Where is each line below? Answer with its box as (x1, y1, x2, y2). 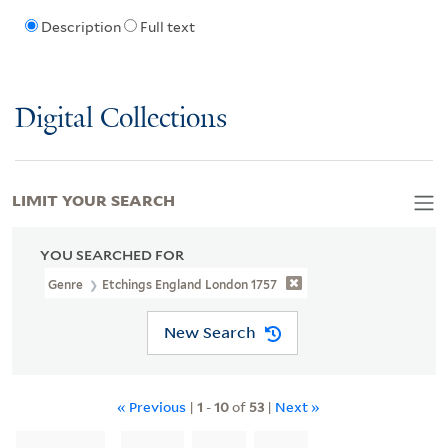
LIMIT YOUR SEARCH (12, 187, 175, 210)
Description (40, 19, 121, 36)
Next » (274, 396, 320, 416)
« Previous (116, 396, 189, 416)
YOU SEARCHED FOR (40, 246, 184, 263)
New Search (163, 322, 256, 343)
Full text (139, 19, 195, 36)
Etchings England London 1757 (102, 276, 278, 292)
